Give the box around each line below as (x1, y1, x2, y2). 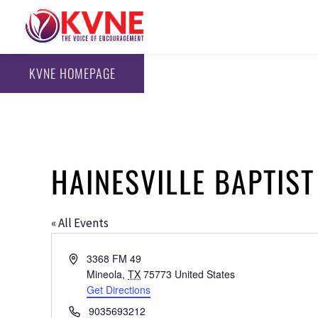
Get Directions (87, 282, 151, 297)
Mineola (87, 266, 123, 281)
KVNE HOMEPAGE (28, 64, 116, 83)
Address (68, 250, 105, 265)
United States (175, 266, 236, 281)
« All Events (51, 214, 109, 231)
